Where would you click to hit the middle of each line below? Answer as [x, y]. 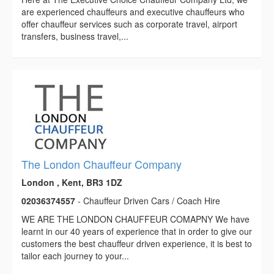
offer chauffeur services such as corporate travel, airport [129, 24]
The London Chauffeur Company [102, 164]
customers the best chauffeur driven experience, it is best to [137, 244]
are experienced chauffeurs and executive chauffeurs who [133, 12]
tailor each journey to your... [75, 256]
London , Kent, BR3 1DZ [72, 183]
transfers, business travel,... [75, 36]
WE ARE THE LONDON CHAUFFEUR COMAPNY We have [135, 219]
